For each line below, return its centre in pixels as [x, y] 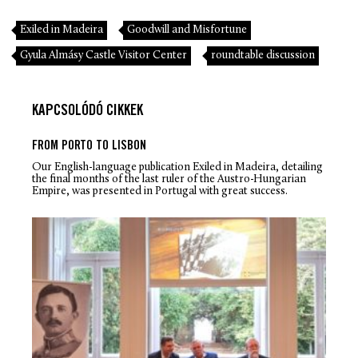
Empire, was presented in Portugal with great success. [160, 192]
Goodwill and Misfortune [187, 30]
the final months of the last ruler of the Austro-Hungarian [169, 180]
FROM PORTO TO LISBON [89, 147]
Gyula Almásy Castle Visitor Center [103, 56]
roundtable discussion [263, 56]
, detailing [299, 168]
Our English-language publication [112, 168]
